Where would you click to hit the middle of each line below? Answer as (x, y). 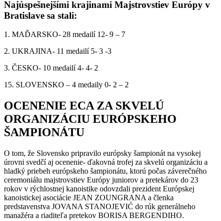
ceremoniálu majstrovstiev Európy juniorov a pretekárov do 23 (101, 180)
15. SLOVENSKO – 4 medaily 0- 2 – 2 (66, 85)
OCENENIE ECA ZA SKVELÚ (84, 106)
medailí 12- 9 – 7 (98, 35)
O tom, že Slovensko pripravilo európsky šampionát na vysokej (102, 153)
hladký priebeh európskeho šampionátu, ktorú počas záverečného (105, 171)
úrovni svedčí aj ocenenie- (46, 162)
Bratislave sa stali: (40, 15)
